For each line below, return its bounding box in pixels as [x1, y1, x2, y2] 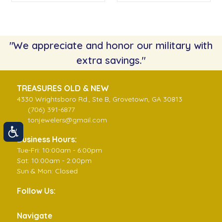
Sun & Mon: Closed [17, 166, 78, 175]
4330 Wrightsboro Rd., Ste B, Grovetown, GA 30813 [17, 94, 183, 104]
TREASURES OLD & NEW [17, 83, 110, 93]
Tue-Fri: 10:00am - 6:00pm [17, 145, 103, 155]
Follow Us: [17, 186, 58, 196]
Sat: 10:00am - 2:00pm [17, 156, 92, 165]
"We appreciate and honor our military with [9, 39, 213, 52]
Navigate [17, 210, 53, 221]
